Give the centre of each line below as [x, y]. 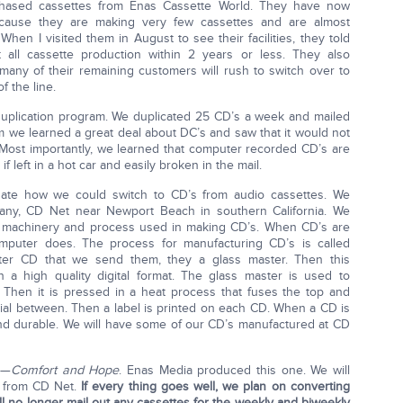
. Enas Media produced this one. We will [234, 370]
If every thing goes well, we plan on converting [215, 386]
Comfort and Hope [65, 370]
